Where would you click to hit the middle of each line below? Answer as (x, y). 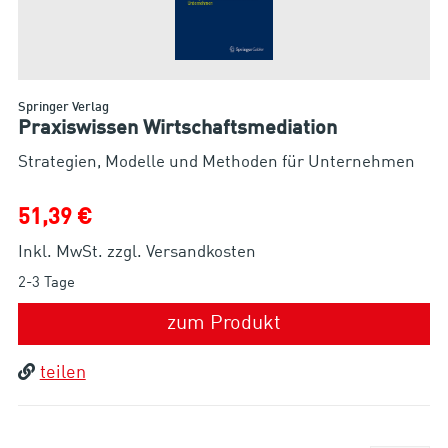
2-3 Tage (46, 283)
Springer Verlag (63, 107)
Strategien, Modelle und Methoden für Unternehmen (216, 162)
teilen (62, 372)
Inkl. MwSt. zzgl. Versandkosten (136, 252)
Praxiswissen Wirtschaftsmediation (177, 128)
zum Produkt (224, 323)
